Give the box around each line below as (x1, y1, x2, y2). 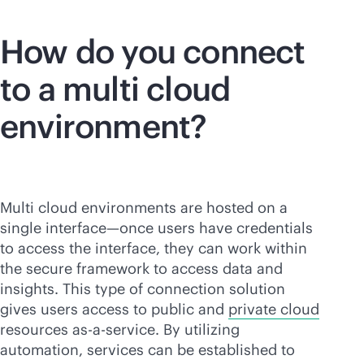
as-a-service (72, 320, 155, 339)
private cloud (228, 300, 319, 318)
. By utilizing (155, 320, 240, 339)
